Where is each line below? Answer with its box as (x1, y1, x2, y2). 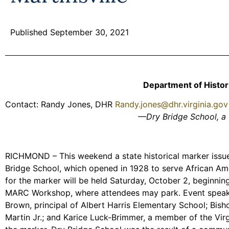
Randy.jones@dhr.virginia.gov (115, 99, 228, 109)
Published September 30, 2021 (10, 27, 129, 37)
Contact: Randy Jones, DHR (5, 99, 115, 109)
